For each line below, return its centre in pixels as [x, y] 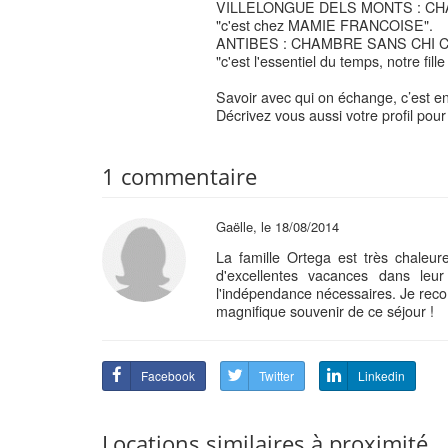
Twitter [276, 375]
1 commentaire [179, 176]
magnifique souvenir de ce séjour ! [324, 311]
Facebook [168, 375]
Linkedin [381, 375]
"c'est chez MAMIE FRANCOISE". [324, 25]
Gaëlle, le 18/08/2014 [277, 226]
